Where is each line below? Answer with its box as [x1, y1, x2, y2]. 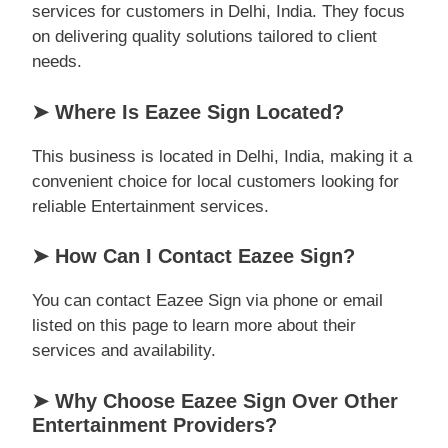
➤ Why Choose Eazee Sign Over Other [32, 389, 398, 412]
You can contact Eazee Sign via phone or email [32, 291, 383, 310]
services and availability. [32, 341, 216, 360]
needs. [32, 52, 82, 71]
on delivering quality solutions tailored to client [32, 27, 377, 46]
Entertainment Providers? [32, 413, 277, 436]
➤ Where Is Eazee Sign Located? [32, 100, 344, 123]
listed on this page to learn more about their [32, 316, 356, 335]
